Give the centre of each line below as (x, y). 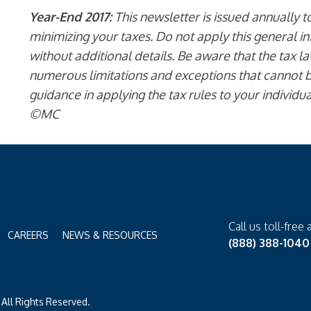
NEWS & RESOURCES (110, 235)
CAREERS (28, 235)
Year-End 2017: (71, 17)
